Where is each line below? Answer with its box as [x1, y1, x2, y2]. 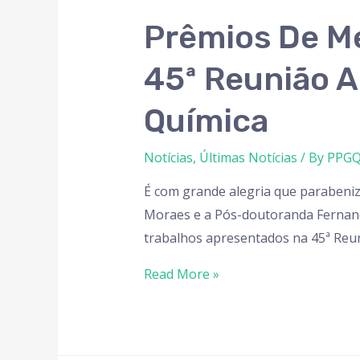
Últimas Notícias [198, 149, 297, 167]
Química [143, 102, 268, 141]
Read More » [143, 265, 219, 284]
